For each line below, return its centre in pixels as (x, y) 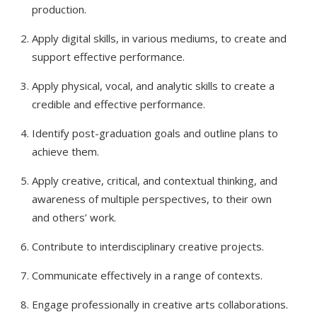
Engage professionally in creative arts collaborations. (160, 304)
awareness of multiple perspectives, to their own (152, 199)
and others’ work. (74, 217)
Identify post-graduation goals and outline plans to (155, 133)
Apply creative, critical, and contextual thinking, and (155, 180)
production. (59, 9)
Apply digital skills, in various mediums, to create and (159, 38)
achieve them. (65, 151)
